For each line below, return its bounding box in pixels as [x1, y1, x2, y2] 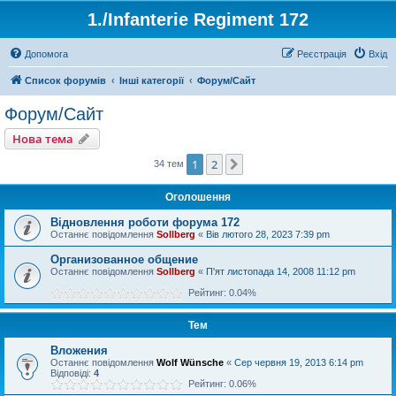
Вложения [50, 344, 108, 357]
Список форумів [25, 75, 106, 86]
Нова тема [12, 131, 73, 147]
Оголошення [165, 191, 231, 203]
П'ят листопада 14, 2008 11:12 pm [206, 266, 355, 277]
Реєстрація [297, 49, 346, 59]
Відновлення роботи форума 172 [50, 216, 240, 229]
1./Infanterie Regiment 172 [88, 10, 308, 29]
